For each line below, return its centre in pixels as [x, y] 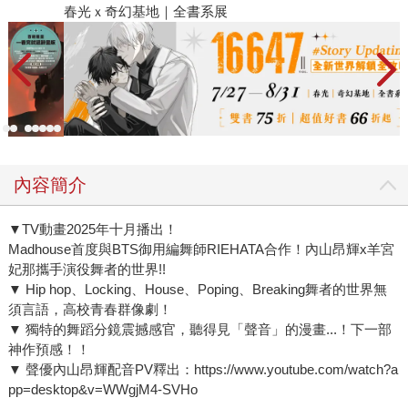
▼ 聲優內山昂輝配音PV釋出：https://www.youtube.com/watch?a [203, 370]
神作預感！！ [49, 350]
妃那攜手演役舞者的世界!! [87, 270]
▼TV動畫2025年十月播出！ [92, 229]
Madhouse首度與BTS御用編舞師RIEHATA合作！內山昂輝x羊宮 [201, 250]
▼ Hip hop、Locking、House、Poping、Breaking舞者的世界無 [197, 290]
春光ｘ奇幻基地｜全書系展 [105, 11]
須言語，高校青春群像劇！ [90, 310]
